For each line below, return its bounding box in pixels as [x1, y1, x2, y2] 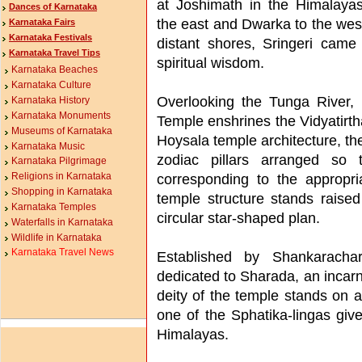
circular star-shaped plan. [157, 209, 320, 227]
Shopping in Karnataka [11, 186, 112, 198]
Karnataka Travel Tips [9, 48, 100, 58]
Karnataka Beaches [11, 64, 98, 76]
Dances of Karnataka [9, 2, 97, 12]
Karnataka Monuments [11, 109, 111, 121]
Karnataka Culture [11, 79, 91, 91]
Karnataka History [11, 95, 90, 107]
